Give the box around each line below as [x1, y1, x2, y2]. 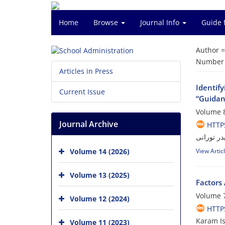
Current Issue [59, 87, 105, 97]
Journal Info [140, 18, 181, 27]
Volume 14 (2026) [70, 147, 130, 156]
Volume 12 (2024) [70, 194, 130, 203]
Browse [93, 18, 120, 27]
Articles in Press [59, 66, 113, 76]
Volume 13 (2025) [70, 170, 130, 180]
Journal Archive [59, 119, 118, 130]
